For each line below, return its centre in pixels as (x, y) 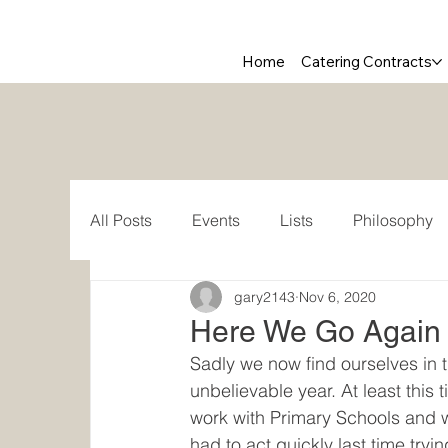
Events (216, 220)
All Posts (121, 220)
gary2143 (265, 296)
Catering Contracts (367, 62)
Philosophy (393, 220)
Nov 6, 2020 (338, 296)
